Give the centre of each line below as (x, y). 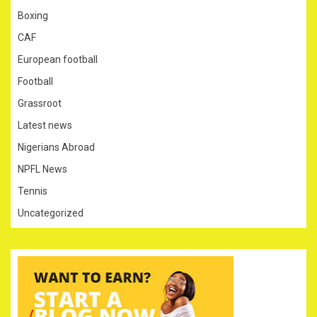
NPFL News (42, 169)
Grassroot (40, 103)
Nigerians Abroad (56, 147)
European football (58, 59)
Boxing (33, 15)
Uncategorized (51, 213)
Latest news (45, 125)
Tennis (33, 191)
